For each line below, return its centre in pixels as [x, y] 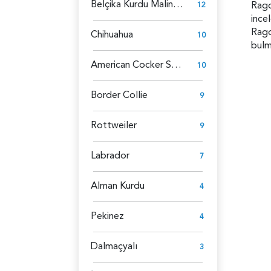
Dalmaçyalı [114, 246]
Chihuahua [112, 34]
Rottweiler [114, 125]
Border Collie [119, 95]
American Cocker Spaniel [176, 64]
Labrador [110, 155]
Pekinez [107, 216]
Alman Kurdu [118, 185]
